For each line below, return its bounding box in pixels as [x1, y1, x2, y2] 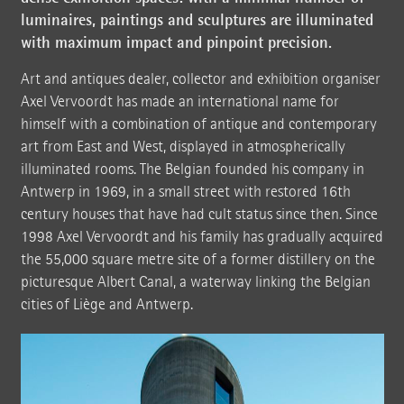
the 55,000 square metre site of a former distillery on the [20, 249, 375, 269]
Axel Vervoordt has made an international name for [20, 91, 339, 111]
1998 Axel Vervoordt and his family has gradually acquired [20, 226, 383, 246]
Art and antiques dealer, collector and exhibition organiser [20, 69, 381, 88]
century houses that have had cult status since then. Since [20, 204, 378, 224]
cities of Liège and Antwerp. [20, 294, 193, 314]
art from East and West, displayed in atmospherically [20, 136, 345, 156]
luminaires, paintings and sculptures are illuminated [20, 8, 373, 31]
